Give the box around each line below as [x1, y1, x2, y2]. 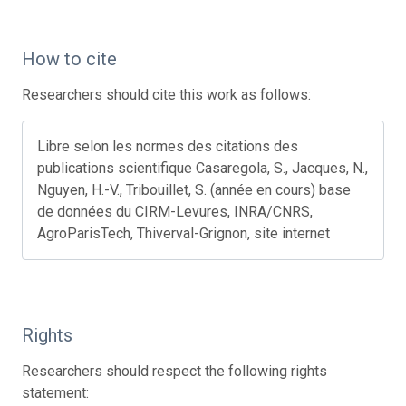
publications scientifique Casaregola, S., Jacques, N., [37, 159, 368, 177]
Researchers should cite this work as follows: [22, 85, 311, 103]
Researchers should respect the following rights [22, 362, 327, 380]
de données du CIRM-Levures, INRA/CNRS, [37, 202, 313, 220]
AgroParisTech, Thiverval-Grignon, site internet [37, 224, 330, 242]
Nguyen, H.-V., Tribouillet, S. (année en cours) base [37, 180, 351, 198]
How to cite [22, 47, 117, 70]
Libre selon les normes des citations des [37, 137, 298, 155]
